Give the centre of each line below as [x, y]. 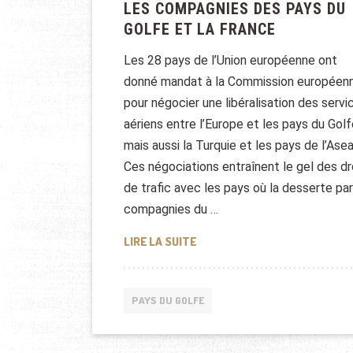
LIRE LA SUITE [160, 241]
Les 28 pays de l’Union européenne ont [230, 60]
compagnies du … [171, 209]
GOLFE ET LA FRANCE [200, 29]
